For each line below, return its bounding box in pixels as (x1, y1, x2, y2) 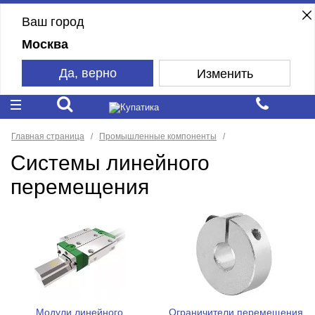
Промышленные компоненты (98, 131, 217, 141)
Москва (21, 37, 68, 51)
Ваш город (21, 14, 84, 29)
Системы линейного (10, 151, 210, 175)
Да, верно (58, 65, 117, 80)
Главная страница (11, 131, 84, 141)
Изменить (196, 66, 253, 81)
